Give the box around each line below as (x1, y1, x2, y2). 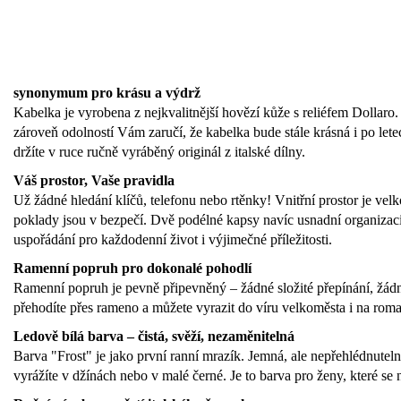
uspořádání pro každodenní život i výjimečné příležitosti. (13, 232, 332, 248)
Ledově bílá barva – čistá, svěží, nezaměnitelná (13, 328, 294, 345)
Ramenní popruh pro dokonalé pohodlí (13, 260, 252, 277)
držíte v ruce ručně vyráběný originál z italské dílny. (13, 144, 305, 160)
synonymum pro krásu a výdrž (13, 85, 200, 101)
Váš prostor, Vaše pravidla (13, 173, 175, 189)
